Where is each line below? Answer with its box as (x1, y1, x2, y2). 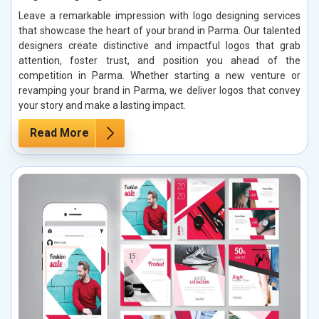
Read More (30, 125, 89, 140)
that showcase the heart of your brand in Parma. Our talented (19, 24, 300, 36)
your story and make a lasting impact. (19, 99, 186, 111)
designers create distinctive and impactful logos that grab (19, 39, 300, 51)
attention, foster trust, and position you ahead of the (19, 54, 300, 66)
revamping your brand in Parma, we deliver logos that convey (19, 84, 300, 96)
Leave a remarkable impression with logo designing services (19, 9, 300, 21)
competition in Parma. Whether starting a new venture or (19, 69, 300, 81)
